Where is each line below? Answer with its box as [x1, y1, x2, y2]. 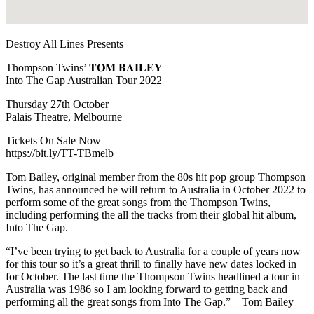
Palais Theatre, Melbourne [6, 110, 122, 123]
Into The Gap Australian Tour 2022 [6, 74, 162, 86]
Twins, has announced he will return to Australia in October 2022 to [6, 183, 306, 196]
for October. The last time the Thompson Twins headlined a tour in [6, 270, 300, 282]
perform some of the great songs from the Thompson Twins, [6, 196, 271, 208]
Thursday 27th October [6, 97, 109, 110]
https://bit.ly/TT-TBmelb [6, 146, 114, 159]
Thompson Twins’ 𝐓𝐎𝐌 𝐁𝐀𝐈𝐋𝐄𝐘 [6, 61, 163, 74]
